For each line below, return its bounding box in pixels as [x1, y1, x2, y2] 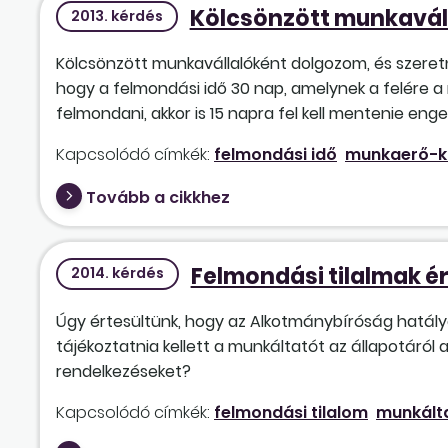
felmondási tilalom [214, 400, 368, 424]
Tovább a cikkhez [86, 186, 230, 210]
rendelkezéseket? [56, 359, 191, 383]
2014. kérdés [70, 263, 164, 284]
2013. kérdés [70, 5, 163, 26]
